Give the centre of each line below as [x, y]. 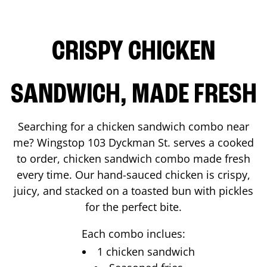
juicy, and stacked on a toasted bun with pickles [133, 190]
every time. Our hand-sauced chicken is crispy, [133, 174]
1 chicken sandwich [146, 251]
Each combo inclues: [133, 233]
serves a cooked [212, 142]
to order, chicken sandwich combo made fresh [133, 158]
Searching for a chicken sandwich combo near [133, 126]
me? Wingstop [50, 142]
